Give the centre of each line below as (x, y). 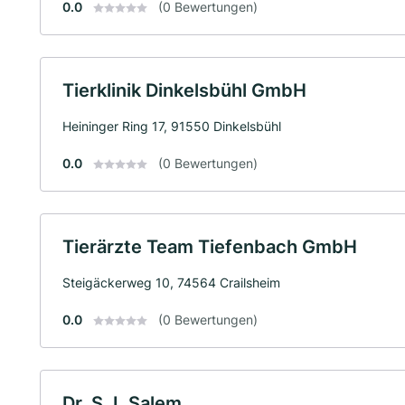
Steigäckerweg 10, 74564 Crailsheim (171, 282)
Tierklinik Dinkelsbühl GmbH (184, 90)
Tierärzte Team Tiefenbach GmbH (210, 246)
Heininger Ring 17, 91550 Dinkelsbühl (172, 126)
